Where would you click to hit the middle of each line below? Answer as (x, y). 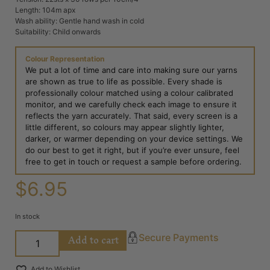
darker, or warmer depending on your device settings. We (134, 138)
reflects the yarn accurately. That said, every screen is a (131, 115)
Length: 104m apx (45, 10)
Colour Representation (65, 58)
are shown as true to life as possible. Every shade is (124, 81)
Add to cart (93, 240)
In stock (27, 217)
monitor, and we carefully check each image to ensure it (131, 104)
